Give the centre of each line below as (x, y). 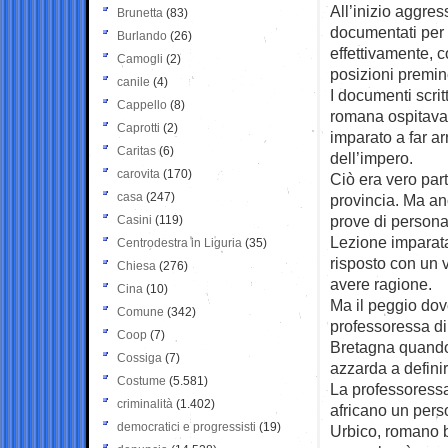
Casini (134, 219)
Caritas (136, 150)
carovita (138, 173)
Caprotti (138, 127)
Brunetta (140, 12)
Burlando (142, 35)
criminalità (145, 403)
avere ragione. (381, 283)
